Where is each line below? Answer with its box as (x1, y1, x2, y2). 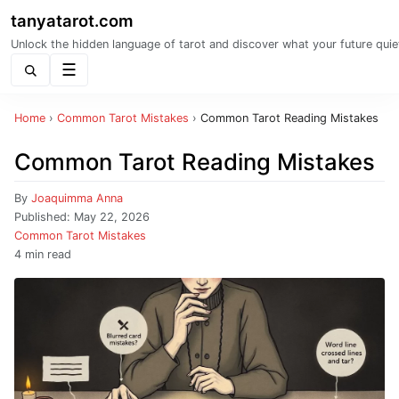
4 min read (14, 248, 71, 261)
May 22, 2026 (74, 210, 150, 224)
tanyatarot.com (11, 11, 134, 30)
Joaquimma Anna (31, 191, 123, 205)
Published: (14, 210, 74, 224)
